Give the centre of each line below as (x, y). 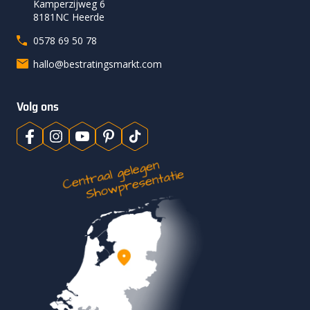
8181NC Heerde (69, 17)
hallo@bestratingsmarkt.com (98, 64)
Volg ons (38, 107)
